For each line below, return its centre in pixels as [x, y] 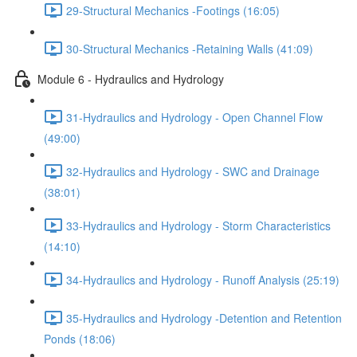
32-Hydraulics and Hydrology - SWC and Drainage [193, 171]
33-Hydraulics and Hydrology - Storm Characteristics [198, 225]
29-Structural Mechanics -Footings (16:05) [173, 10]
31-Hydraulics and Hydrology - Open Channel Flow [194, 117]
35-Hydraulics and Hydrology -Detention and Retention [204, 318]
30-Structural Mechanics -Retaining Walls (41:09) [190, 48]
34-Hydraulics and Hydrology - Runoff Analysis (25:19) [203, 279]
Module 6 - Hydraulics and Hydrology [131, 78]
